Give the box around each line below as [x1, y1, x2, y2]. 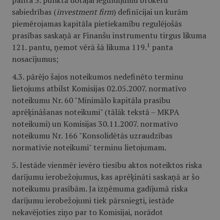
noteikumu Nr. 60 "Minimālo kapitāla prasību [12, 95, 170, 106]
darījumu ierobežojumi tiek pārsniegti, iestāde [12, 195, 174, 206]
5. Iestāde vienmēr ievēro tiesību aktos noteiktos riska [12, 160, 202, 170]
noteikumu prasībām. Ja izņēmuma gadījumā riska [12, 183, 188, 194]
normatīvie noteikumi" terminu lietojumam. [12, 142, 166, 153]
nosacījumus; [12, 54, 58, 64]
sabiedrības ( [12, 6, 56, 17]
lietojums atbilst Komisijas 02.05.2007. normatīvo [12, 83, 186, 94]
